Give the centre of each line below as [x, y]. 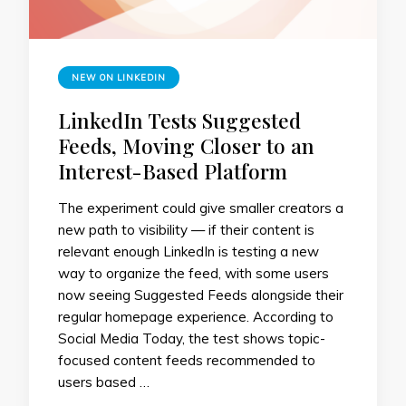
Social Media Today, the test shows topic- [192, 339]
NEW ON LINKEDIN [119, 78]
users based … [104, 382]
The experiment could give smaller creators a [201, 208]
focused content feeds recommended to [187, 361]
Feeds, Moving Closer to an [186, 146]
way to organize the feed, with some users [193, 274]
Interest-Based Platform [173, 171]
